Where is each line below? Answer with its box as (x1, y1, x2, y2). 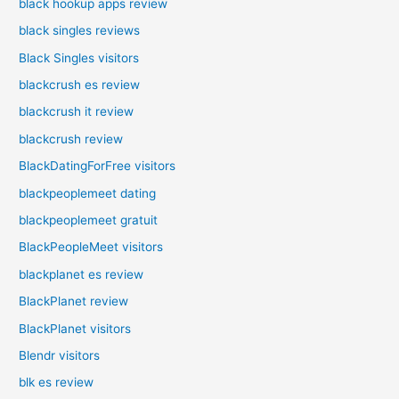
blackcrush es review (19, 77, 141, 92)
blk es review (19, 375, 94, 390)
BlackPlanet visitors (19, 321, 132, 336)
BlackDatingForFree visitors (19, 159, 176, 174)
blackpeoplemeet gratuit (19, 212, 159, 227)
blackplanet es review (19, 266, 144, 281)
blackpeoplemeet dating (19, 185, 157, 200)
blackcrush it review (19, 104, 134, 119)
